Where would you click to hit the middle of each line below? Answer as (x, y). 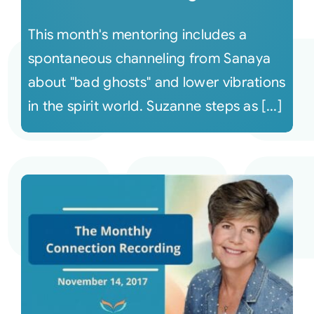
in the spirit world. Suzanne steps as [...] (155, 106)
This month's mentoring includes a (137, 35)
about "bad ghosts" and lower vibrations (157, 82)
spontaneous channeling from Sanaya (149, 59)
